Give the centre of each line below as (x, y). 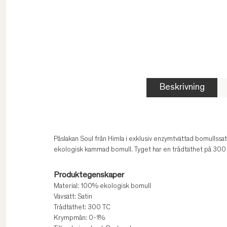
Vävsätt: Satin (73, 197)
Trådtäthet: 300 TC (82, 208)
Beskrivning (182, 88)
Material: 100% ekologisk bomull (102, 187)
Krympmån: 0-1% (79, 219)
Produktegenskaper (89, 176)
